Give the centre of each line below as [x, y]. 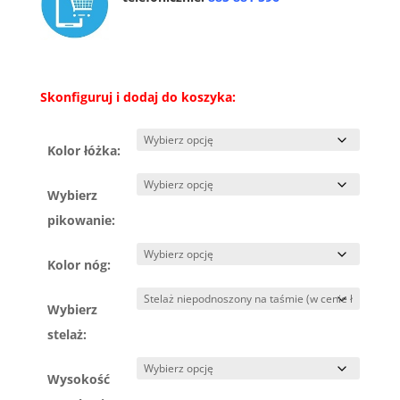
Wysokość [79, 379]
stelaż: [67, 334]
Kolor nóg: [79, 264]
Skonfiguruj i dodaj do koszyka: [137, 96]
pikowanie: [81, 220]
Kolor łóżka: [84, 150]
